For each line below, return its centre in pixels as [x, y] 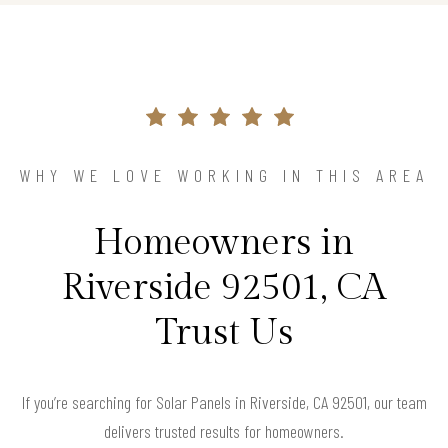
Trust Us [224, 333]
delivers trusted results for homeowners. [224, 431]
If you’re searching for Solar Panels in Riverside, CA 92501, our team [224, 402]
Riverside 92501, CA [224, 288]
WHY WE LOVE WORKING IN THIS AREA [224, 175]
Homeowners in [224, 243]
